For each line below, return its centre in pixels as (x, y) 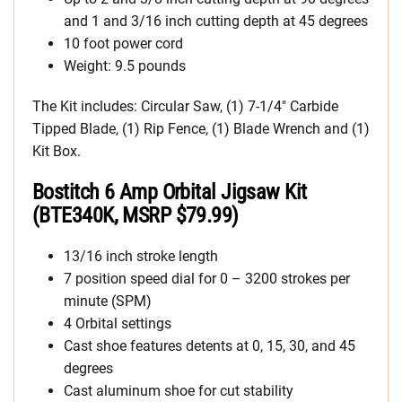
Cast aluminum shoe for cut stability (179, 391)
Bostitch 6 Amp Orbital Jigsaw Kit (170, 192)
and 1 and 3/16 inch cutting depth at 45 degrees (216, 21)
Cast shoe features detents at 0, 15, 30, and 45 (210, 346)
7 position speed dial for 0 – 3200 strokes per (207, 279)
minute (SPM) (108, 301)
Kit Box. (57, 151)
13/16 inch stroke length (141, 256)
